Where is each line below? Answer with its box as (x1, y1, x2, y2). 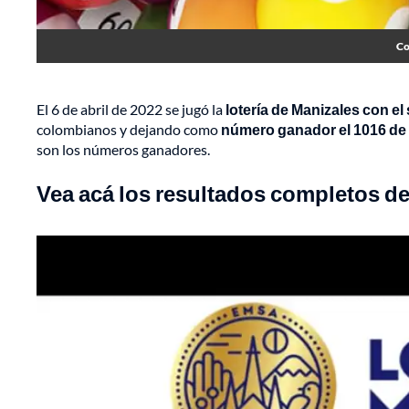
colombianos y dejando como (37, 121, 221, 139)
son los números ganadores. (37, 141, 210, 159)
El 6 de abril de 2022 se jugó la (37, 100, 225, 119)
